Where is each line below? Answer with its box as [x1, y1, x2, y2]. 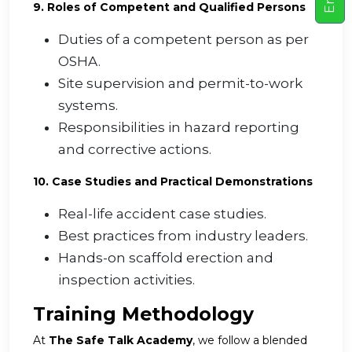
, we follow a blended [192, 333, 307, 348]
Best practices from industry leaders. [58, 228, 308, 244]
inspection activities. [58, 272, 195, 288]
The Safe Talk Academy [49, 333, 192, 348]
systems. [58, 97, 118, 114]
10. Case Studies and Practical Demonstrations [33, 174, 313, 189]
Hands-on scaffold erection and [58, 250, 273, 266]
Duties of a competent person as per [58, 31, 309, 48]
